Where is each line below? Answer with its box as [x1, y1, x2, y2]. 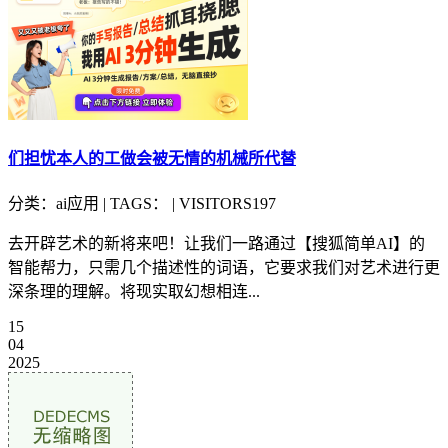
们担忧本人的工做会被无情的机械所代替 [8, 149, 296, 167]
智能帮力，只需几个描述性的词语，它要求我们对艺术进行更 [8, 259, 440, 277]
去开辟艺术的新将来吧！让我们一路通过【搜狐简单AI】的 [8, 235, 425, 253]
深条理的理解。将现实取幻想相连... [8, 283, 260, 301]
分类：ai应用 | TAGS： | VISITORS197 [8, 195, 276, 213]
